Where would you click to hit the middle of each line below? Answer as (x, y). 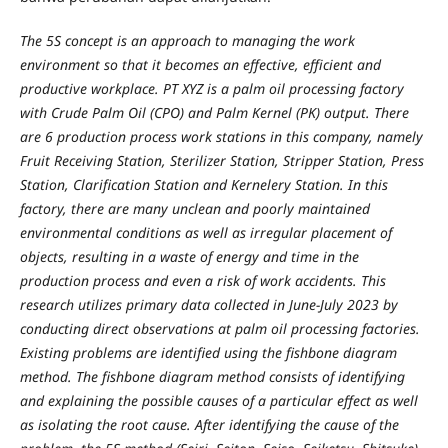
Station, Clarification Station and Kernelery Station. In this (203, 184)
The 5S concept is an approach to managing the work (187, 40)
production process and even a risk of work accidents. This (202, 280)
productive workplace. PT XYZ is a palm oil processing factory (211, 88)
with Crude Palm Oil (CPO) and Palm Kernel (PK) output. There (214, 112)
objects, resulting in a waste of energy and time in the (189, 256)
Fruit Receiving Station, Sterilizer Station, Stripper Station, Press (221, 160)
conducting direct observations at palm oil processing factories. (219, 328)
